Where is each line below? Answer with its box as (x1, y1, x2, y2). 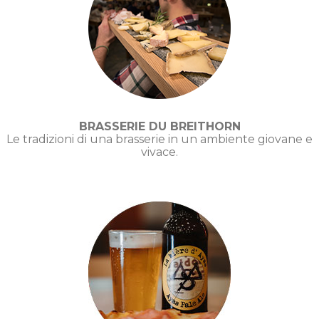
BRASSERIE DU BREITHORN (78, 119, 241, 133)
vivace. (141, 145, 178, 159)
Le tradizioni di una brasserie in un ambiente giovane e (6, 132, 313, 146)
